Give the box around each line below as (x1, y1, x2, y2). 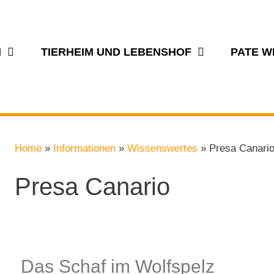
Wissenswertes (127, 143, 198, 154)
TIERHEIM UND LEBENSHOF (40, 46, 191, 58)
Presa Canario (15, 172, 170, 200)
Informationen (53, 143, 116, 154)
